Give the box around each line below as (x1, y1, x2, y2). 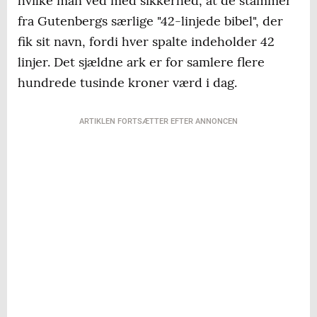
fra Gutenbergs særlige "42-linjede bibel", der (18, 13, 283, 30)
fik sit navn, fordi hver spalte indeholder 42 (18, 33, 275, 50)
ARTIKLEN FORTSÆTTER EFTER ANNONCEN (79, 117, 238, 127)
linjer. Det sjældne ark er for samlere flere (18, 54, 265, 71)
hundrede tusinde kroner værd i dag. (18, 74, 237, 91)
